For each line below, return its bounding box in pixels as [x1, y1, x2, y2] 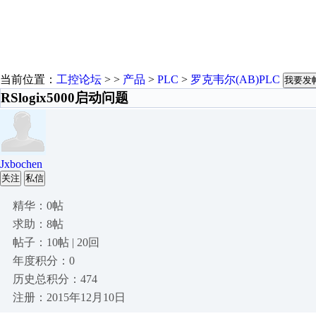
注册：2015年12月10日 [13, 291, 126, 303]
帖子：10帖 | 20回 [13, 236, 99, 248]
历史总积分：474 [13, 273, 97, 285]
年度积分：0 [13, 255, 75, 267]
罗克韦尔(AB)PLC [190, 73, 280, 85]
